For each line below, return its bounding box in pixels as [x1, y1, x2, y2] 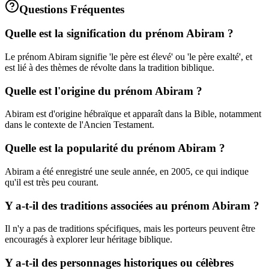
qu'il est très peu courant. [5, 177, 98, 187]
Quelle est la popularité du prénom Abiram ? [5, 142, 225, 155]
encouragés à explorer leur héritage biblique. [5, 234, 172, 245]
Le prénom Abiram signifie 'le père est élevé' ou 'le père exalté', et [5, 52, 252, 62]
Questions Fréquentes [19, 2, 124, 16]
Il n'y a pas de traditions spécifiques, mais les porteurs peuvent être [5, 223, 255, 234]
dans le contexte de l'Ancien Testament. [5, 119, 154, 130]
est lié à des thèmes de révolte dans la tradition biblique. [5, 62, 214, 73]
